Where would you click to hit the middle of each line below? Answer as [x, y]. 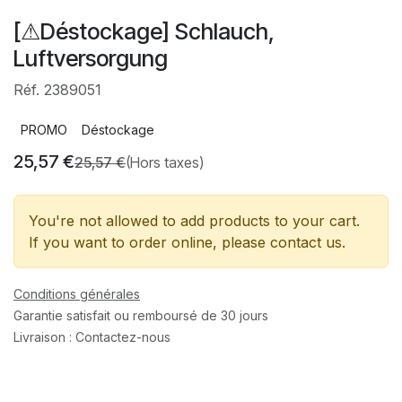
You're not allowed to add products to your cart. [194, 220]
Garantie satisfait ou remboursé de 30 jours [141, 315]
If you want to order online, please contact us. [187, 242]
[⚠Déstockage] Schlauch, [144, 31]
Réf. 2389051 [57, 89]
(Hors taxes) [165, 162]
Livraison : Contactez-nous [92, 336]
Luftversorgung [91, 58]
